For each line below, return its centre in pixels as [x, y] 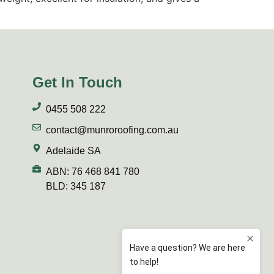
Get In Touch [77, 82]
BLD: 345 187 [76, 186]
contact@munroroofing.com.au [113, 130]
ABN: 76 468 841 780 [93, 171]
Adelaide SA [74, 150]
